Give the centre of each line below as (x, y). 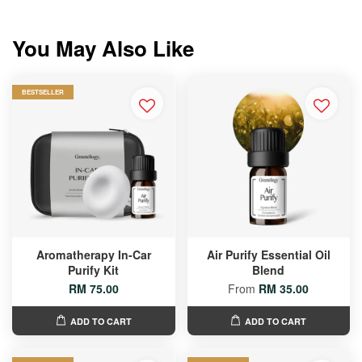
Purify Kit (94, 270)
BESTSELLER (43, 92)
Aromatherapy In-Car (93, 255)
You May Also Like (103, 48)
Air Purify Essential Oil (268, 255)
